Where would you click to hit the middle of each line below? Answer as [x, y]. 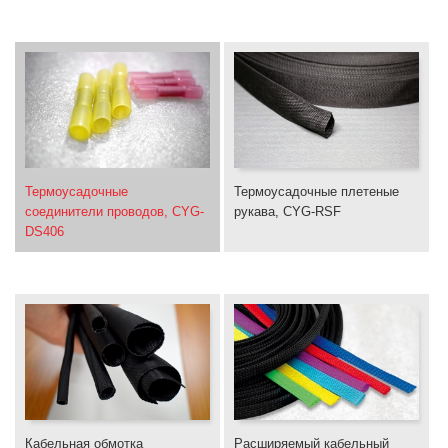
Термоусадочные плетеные [316, 192]
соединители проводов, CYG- [114, 212]
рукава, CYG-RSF [287, 212]
